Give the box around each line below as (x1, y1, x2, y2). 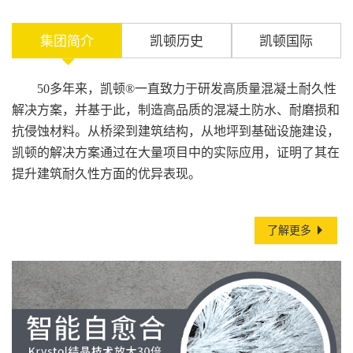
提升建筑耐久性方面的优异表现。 (12, 167, 201, 180)
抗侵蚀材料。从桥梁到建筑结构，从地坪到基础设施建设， (12, 124, 340, 138)
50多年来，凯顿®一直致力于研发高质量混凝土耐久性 (37, 82, 336, 95)
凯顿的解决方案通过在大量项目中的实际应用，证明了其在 (12, 146, 340, 159)
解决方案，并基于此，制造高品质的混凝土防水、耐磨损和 (12, 103, 340, 117)
